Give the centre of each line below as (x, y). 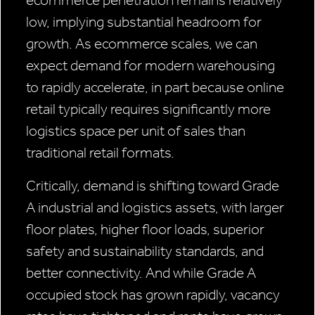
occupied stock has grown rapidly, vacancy (153, 295)
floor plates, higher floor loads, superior (145, 230)
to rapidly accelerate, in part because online (155, 88)
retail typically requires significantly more (148, 109)
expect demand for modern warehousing (150, 66)
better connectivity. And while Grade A (141, 273)
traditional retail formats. (100, 153)
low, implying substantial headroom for (144, 22)
